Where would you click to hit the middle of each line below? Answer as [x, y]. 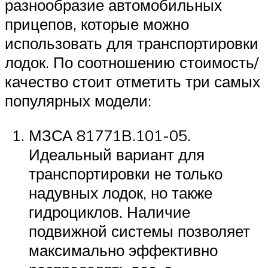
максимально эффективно [123, 250]
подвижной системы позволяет [139, 231]
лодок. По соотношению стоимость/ [132, 63]
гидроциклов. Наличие [109, 211]
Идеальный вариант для [117, 154]
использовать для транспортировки [132, 43]
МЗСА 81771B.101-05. [110, 135]
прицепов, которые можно [97, 24]
